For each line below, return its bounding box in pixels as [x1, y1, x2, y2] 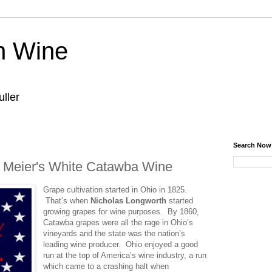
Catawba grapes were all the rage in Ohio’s [43, 217, 194, 227]
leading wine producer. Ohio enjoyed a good [43, 239, 199, 249]
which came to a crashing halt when [43, 261, 169, 271]
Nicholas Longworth [90, 195, 167, 205]
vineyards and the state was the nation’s [43, 228, 186, 238]
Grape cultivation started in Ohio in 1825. [43, 185, 188, 194]
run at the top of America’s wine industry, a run [43, 250, 207, 260]
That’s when [43, 195, 91, 205]
